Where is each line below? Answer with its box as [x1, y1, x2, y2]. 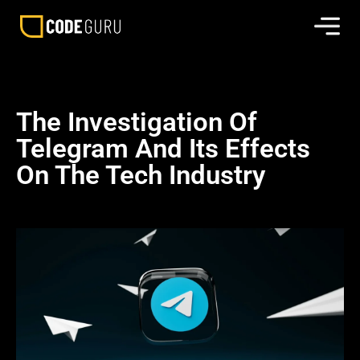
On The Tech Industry [16, 159, 265, 190]
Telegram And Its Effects [16, 133, 310, 164]
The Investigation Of [16, 106, 257, 137]
